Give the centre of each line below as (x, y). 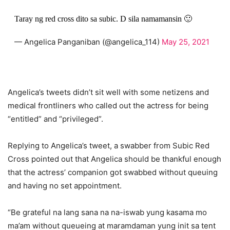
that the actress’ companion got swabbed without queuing (113, 172)
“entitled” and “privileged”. (56, 119)
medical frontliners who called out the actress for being (108, 106)
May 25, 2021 (185, 42)
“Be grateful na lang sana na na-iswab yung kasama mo (107, 213)
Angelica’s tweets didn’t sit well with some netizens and (108, 92)
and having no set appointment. (66, 186)
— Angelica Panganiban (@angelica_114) (88, 42)
